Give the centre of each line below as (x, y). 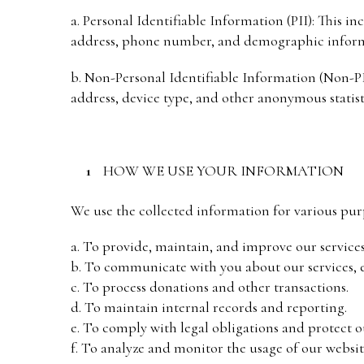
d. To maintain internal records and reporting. (209, 308)
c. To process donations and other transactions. (210, 287)
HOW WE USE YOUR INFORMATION (223, 170)
